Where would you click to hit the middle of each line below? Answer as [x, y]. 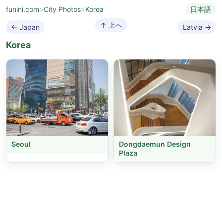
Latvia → [197, 27]
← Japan [25, 27]
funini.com [23, 9]
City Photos [62, 9]
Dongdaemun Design [155, 144]
